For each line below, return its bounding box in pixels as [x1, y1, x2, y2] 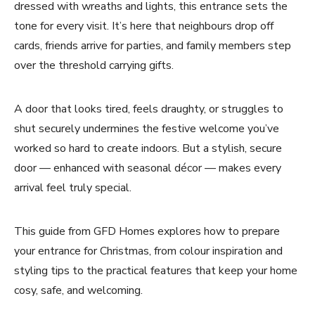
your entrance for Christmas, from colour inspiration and [14, 243, 283, 259]
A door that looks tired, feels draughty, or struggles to [14, 101, 283, 117]
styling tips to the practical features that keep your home [14, 263, 297, 278]
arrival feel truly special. [14, 180, 131, 195]
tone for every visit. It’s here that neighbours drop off [14, 18, 274, 34]
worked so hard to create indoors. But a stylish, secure [14, 141, 282, 156]
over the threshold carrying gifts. [14, 58, 174, 73]
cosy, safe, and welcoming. [14, 283, 143, 298]
